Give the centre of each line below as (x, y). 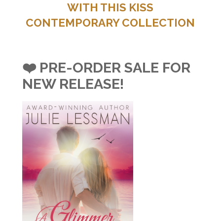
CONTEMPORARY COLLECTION (110, 23)
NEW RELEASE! (73, 84)
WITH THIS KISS (110, 8)
